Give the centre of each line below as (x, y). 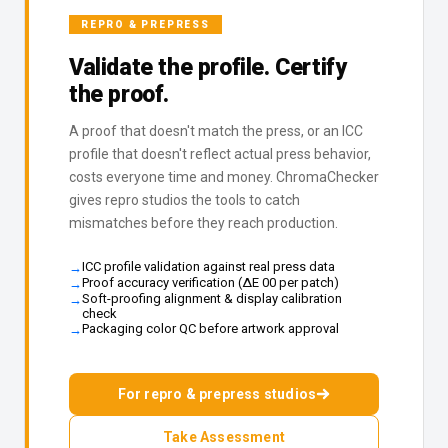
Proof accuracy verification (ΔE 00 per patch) (210, 283)
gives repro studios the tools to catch (184, 200)
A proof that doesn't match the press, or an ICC (216, 131)
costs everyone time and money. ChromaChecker (224, 177)
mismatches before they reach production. (203, 223)
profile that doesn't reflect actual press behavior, (220, 154)
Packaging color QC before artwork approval (210, 329)
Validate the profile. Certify (208, 68)
